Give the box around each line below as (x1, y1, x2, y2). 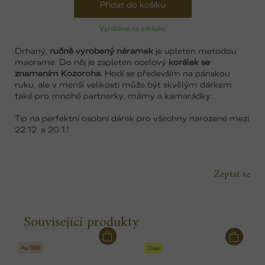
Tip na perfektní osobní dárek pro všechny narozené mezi (15, 111, 249, 124)
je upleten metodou (153, 43, 237, 56)
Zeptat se (214, 166, 250, 183)
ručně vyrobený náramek (50, 43, 153, 56)
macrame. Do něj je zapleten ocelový (15, 54, 169, 67)
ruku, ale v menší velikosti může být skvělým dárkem (15, 77, 232, 90)
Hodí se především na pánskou (102, 66, 230, 79)
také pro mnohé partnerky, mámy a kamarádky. (15, 88, 212, 101)
